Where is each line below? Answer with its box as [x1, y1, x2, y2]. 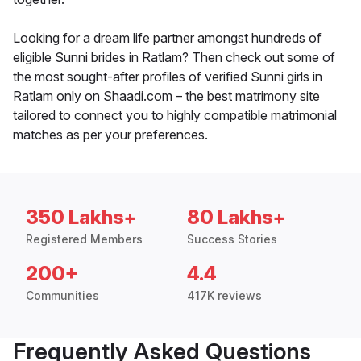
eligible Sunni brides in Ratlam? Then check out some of [13, 49, 335, 66]
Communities [26, 288, 99, 303]
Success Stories [187, 232, 277, 247]
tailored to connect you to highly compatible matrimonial [13, 107, 337, 124]
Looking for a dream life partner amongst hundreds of [13, 30, 322, 47]
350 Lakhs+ [26, 205, 137, 230]
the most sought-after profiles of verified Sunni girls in [13, 68, 322, 85]
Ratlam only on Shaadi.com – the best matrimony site [13, 88, 320, 105]
